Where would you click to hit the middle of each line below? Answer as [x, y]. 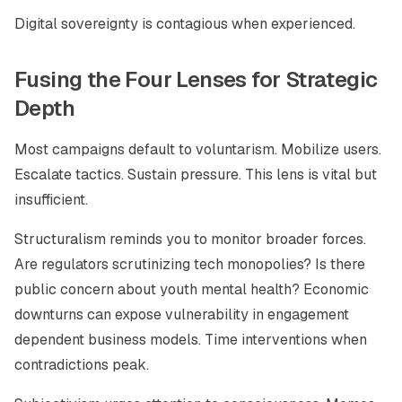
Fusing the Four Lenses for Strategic [196, 79]
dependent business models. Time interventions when [191, 340]
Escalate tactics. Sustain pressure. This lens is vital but [196, 175]
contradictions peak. [82, 365]
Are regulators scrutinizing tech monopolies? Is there [190, 264]
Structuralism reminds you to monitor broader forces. [190, 239]
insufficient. [51, 200]
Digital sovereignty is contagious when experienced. [185, 24]
